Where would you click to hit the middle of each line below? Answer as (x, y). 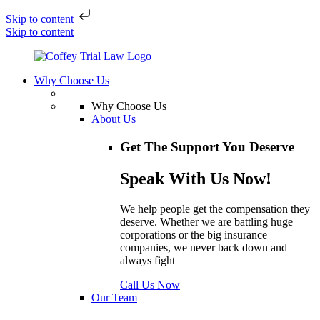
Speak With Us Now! (196, 178)
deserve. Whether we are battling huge (206, 221)
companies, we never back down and (204, 247)
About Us (114, 119)
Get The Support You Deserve (207, 146)
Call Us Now (150, 284)
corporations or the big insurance (194, 234)
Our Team (114, 297)
